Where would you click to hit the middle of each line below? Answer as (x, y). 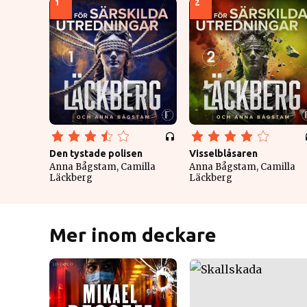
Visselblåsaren (223, 153)
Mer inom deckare (133, 235)
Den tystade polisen (96, 153)
